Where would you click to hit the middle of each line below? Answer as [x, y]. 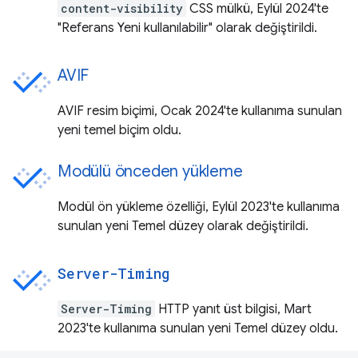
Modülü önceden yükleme [150, 171]
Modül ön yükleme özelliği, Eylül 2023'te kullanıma [199, 207]
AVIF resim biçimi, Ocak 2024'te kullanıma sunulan [200, 111]
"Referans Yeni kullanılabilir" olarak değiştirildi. [187, 28]
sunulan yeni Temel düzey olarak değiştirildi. [183, 226]
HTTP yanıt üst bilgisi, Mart [233, 309]
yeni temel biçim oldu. [119, 130]
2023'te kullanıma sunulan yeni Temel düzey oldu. [198, 328]
